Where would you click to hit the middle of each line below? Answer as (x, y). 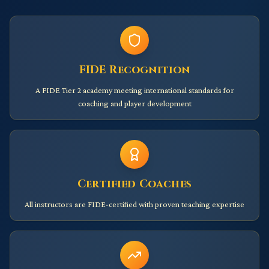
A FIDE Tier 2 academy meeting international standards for (134, 90)
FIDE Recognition (134, 70)
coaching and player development (134, 103)
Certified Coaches (134, 184)
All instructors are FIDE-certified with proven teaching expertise (134, 204)
